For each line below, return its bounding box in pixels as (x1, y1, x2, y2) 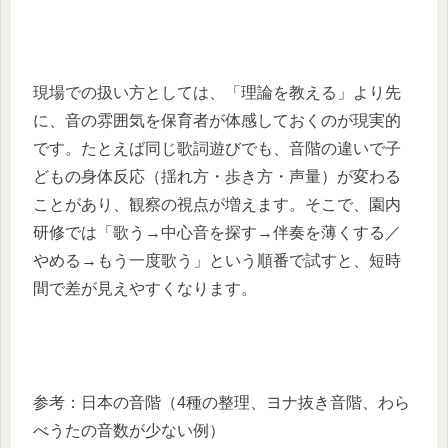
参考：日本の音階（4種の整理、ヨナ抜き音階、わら (33, 393, 410, 411)
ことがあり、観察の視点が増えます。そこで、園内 (33, 195, 401, 213)
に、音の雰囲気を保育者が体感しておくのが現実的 (33, 111, 401, 129)
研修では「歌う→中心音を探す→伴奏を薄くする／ (33, 223, 401, 241)
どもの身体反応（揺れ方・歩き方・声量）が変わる (33, 167, 401, 185)
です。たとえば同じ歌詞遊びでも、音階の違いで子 (33, 139, 401, 157)
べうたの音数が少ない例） (33, 421, 225, 439)
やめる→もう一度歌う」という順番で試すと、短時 (33, 251, 401, 269)
